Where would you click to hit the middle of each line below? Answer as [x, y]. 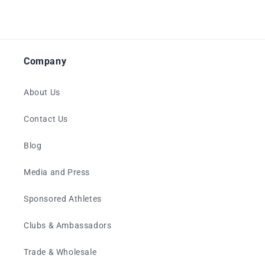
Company [45, 61]
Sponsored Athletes [63, 199]
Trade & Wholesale [60, 252]
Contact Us [46, 119]
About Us [42, 92]
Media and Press [57, 172]
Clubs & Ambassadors [68, 225]
